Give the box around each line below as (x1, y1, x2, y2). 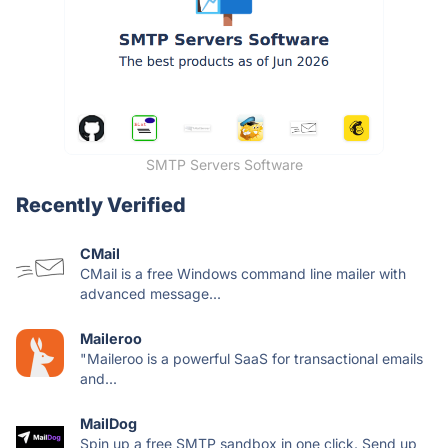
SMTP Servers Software (145, 156, 303, 173)
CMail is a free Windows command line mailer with (80, 265, 406, 282)
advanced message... (80, 285, 221, 302)
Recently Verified (16, 193, 186, 217)
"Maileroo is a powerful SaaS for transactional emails (80, 350, 423, 367)
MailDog (80, 415, 137, 432)
